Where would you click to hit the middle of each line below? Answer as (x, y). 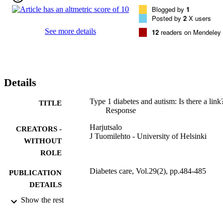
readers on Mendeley (190, 32)
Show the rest (42, 200)
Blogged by (169, 9)
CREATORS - (39, 129)
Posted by (167, 18)
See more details (70, 31)
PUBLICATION (35, 172)
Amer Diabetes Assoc (124, 203)
